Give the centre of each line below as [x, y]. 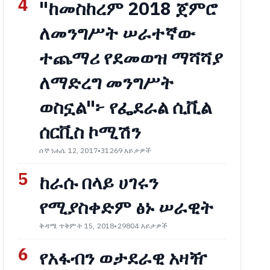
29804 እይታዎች [143, 226]
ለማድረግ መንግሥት [107, 83]
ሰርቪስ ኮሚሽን [90, 133]
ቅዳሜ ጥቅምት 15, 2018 [77, 226]
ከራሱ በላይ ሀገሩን [99, 184]
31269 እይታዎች [126, 151]
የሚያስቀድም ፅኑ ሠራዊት [127, 208]
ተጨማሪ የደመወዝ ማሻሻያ [131, 59]
